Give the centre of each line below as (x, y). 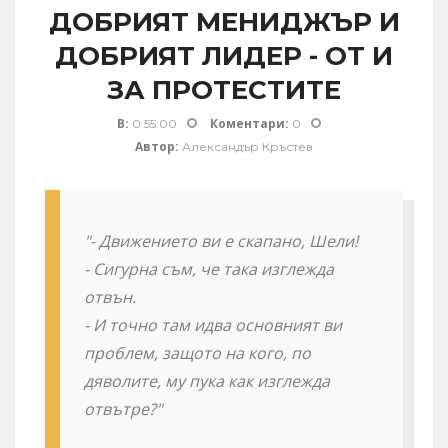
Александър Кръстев (246, 146)
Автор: (157, 146)
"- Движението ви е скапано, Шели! (221, 240)
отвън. (110, 296)
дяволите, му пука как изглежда (207, 380)
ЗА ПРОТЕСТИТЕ (224, 90)
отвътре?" (123, 408)
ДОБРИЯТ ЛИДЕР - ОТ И (224, 56)
